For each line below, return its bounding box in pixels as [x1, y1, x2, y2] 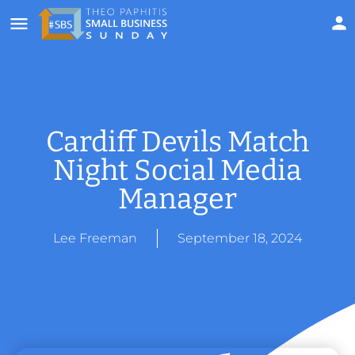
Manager [118, 181, 237, 216]
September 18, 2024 [177, 230, 302, 246]
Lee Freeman [53, 230, 137, 246]
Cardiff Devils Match [46, 124, 309, 159]
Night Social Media [53, 152, 302, 188]
